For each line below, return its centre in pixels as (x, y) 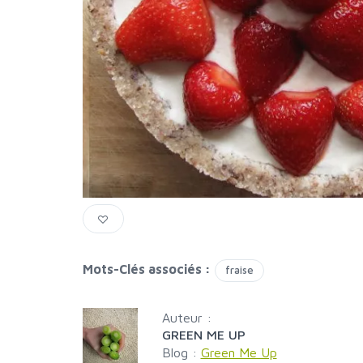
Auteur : (186, 318)
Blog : (181, 352)
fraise (239, 270)
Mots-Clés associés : (147, 269)
